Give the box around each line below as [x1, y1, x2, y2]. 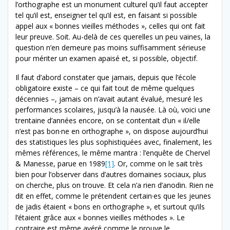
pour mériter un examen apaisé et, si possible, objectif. [15, 53, 198, 63]
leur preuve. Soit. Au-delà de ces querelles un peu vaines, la [15, 31, 210, 42]
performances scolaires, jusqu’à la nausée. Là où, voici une [15, 104, 210, 114]
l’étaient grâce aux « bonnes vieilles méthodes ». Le [15, 212, 185, 222]
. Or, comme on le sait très [114, 158, 203, 168]
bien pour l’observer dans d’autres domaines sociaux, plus [15, 169, 206, 179]
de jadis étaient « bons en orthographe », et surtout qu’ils [15, 201, 205, 212]
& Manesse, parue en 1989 [15, 158, 105, 168]
